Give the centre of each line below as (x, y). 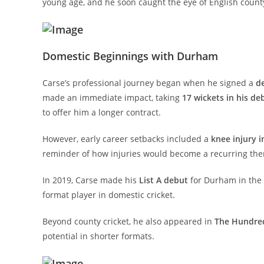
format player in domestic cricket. (109, 195)
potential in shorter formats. (98, 236)
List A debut (164, 180)
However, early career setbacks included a (127, 139)
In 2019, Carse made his (91, 180)
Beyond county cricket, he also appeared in (128, 222)
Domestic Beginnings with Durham (130, 56)
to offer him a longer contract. (102, 113)
